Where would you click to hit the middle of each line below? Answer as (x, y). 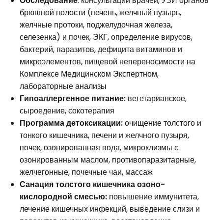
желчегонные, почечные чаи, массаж (86, 172)
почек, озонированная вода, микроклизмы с (99, 148)
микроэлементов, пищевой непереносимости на (108, 62)
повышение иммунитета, (154, 197)
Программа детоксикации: (72, 123)
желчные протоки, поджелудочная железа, (96, 25)
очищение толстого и (163, 123)
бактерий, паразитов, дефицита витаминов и (101, 50)
